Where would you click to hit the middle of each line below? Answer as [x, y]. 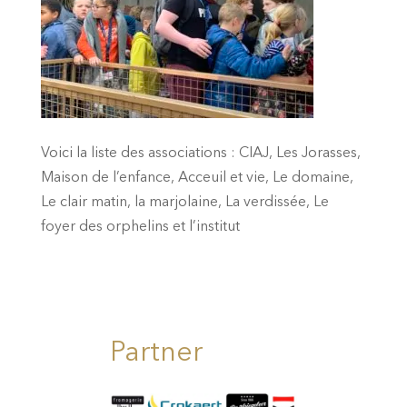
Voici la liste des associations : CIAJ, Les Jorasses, [200, 153]
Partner [156, 353]
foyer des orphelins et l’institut [140, 227]
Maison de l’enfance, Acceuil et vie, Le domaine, [197, 178]
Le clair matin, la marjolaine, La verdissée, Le [184, 202]
